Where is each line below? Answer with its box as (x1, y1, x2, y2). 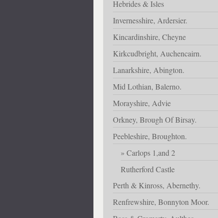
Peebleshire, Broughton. (113, 130, 187, 141)
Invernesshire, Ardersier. (113, 15, 187, 25)
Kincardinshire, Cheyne (113, 31, 186, 42)
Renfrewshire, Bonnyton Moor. (113, 196, 209, 207)
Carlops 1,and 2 (126, 147, 175, 158)
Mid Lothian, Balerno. (113, 81, 182, 91)
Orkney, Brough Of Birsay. (113, 114, 197, 125)
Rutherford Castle (120, 163, 175, 174)
